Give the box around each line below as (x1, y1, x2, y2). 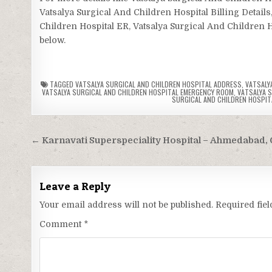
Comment (39, 219, 84, 229)
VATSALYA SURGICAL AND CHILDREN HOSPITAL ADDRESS (75, 79, 242, 90)
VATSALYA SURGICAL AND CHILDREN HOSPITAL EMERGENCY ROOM (41, 87, 234, 98)
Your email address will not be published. (39, 200, 214, 210)
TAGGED (47, 79, 75, 90)
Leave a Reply (39, 180, 111, 193)
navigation (30, 147, 115, 170)
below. (39, 35, 66, 46)
